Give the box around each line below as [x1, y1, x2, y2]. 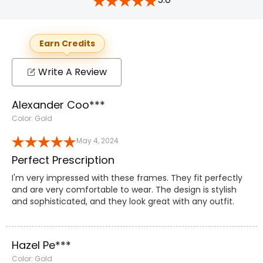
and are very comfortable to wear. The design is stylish [12, 183, 237, 195]
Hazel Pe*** [12, 237, 71, 252]
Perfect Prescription [12, 152, 114, 167]
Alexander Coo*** [12, 97, 105, 112]
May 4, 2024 [76, 135, 119, 146]
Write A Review [38, 65, 107, 79]
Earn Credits [39, 38, 95, 50]
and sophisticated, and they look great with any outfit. [12, 195, 234, 207]
